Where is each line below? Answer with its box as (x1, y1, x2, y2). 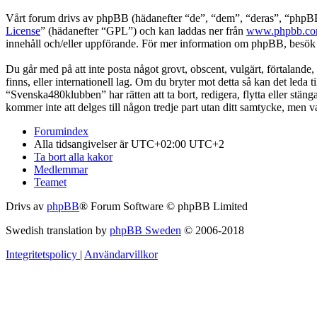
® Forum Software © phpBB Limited (79, 200, 248, 212)
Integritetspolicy (6, 248, 77, 260)
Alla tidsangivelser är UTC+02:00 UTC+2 (34, 137, 224, 150)
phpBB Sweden (110, 224, 181, 236)
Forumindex (34, 125, 88, 137)
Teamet (34, 175, 67, 188)
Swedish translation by (6, 224, 110, 236)
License (6, 24, 40, 37)
